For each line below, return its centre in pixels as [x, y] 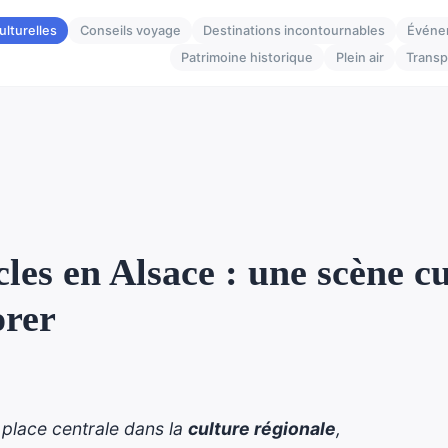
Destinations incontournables [294, 30]
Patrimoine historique [247, 57]
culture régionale [262, 428]
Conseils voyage [130, 30]
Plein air [359, 57]
